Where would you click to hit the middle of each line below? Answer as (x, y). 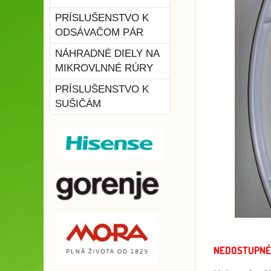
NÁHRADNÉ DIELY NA (107, 54)
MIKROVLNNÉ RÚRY (104, 68)
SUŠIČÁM (78, 104)
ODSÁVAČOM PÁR (99, 32)
